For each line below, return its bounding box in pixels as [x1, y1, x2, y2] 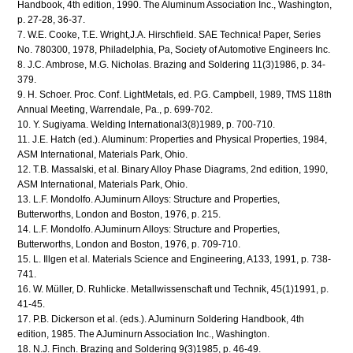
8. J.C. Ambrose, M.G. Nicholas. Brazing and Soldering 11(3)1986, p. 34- [17, 58, 326, 70]
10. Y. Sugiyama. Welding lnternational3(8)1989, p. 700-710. [17, 118, 276, 130]
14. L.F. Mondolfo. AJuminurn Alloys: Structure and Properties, [17, 223, 281, 235]
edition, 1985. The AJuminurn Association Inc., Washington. [17, 328, 270, 340]
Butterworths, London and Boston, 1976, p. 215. [17, 208, 221, 220]
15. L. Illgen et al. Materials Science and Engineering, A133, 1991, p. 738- [17, 253, 332, 265]
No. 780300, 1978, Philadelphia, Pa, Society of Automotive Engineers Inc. [17, 43, 331, 55]
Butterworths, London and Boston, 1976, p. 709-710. [17, 238, 241, 250]
